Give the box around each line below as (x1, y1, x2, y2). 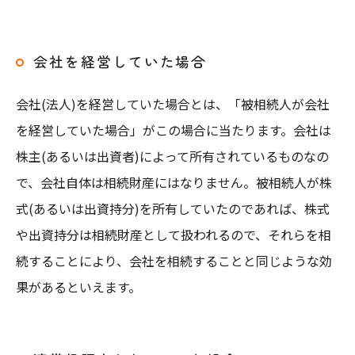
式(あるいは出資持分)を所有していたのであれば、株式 (16, 199, 330, 218)
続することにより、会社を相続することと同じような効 (16, 251, 332, 270)
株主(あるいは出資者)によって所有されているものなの (16, 147, 329, 166)
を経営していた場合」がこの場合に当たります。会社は (16, 120, 331, 139)
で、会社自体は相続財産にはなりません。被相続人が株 (16, 173, 332, 192)
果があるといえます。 (16, 277, 141, 296)
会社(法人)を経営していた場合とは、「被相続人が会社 (16, 94, 330, 113)
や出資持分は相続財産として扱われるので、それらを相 (16, 225, 331, 244)
